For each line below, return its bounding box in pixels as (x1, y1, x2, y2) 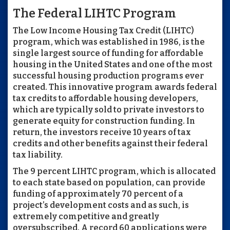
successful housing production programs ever (13, 71, 204, 81)
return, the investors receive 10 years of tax (13, 127, 191, 137)
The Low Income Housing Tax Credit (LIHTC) (13, 26, 194, 35)
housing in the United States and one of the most (13, 60, 213, 69)
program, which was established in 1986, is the (13, 37, 205, 47)
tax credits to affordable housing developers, (13, 93, 198, 103)
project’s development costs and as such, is (13, 200, 189, 210)
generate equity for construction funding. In (13, 116, 195, 126)
